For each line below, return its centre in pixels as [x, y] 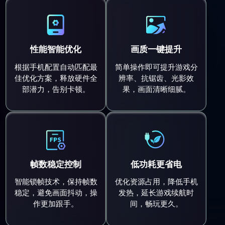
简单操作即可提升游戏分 [156, 67]
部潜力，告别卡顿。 [56, 89]
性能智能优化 [56, 50]
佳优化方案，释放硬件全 [56, 78]
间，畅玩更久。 [156, 204]
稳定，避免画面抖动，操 [56, 193]
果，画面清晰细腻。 [156, 89]
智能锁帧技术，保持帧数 [56, 182]
